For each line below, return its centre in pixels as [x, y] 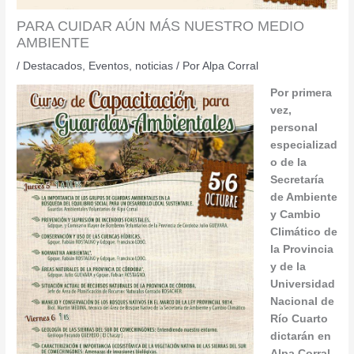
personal [294, 127]
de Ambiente [303, 197]
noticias [154, 66]
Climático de [303, 232]
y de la [288, 266]
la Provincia [301, 249]
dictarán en [300, 336]
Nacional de [302, 301]
